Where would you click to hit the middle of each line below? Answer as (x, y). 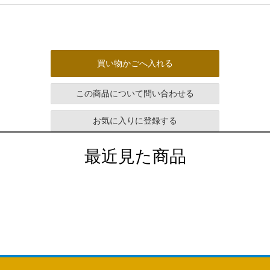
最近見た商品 (135, 156)
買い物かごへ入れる (135, 63)
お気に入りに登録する (135, 121)
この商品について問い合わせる (135, 93)
